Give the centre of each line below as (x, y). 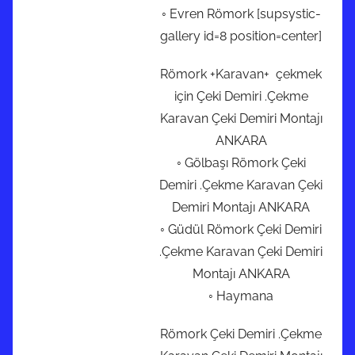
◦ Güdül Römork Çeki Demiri (241, 230)
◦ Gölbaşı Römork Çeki (241, 163)
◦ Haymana (241, 296)
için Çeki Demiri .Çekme (241, 97)
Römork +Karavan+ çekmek (241, 74)
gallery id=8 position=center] (241, 36)
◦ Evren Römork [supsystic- (241, 14)
